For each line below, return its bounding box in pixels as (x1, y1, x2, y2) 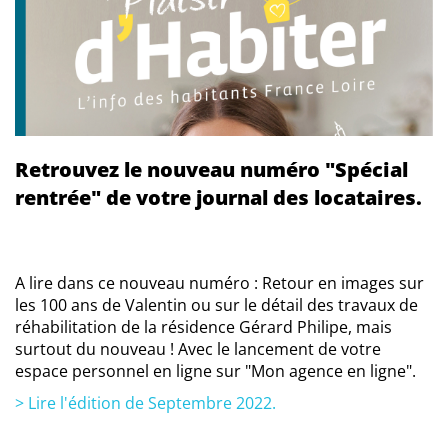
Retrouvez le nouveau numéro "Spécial (15, 156, 408, 184)
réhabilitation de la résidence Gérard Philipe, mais (15, 316, 392, 339)
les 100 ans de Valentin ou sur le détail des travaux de (15, 294, 418, 317)
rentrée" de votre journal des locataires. (15, 184, 422, 212)
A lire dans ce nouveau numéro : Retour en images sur (15, 272, 424, 295)
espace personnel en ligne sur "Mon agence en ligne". (15, 360, 416, 383)
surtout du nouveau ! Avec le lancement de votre (15, 338, 381, 361)
